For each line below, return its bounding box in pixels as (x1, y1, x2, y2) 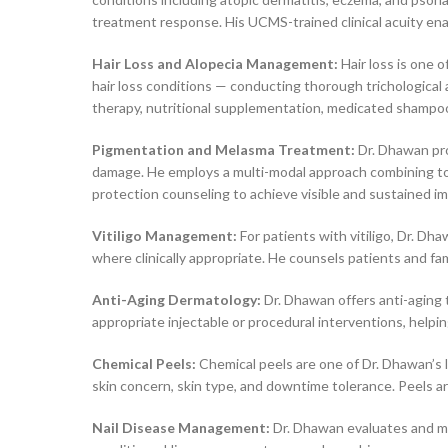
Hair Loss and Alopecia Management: (92, 55, 338, 72)
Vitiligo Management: (92, 227, 237, 244)
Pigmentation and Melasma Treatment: (92, 141, 355, 158)
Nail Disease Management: (92, 419, 270, 436)
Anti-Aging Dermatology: (92, 291, 261, 308)
